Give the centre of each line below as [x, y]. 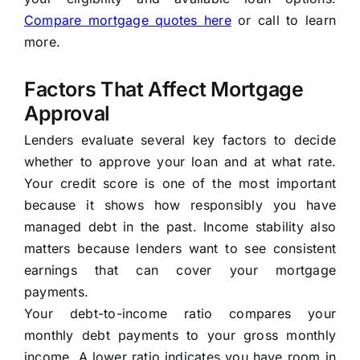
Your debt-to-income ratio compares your [180, 314]
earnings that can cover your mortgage [180, 270]
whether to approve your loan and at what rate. [180, 162]
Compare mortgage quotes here [127, 20]
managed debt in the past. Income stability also [180, 227]
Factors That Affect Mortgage [164, 90]
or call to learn [283, 20]
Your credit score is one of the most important [180, 184]
